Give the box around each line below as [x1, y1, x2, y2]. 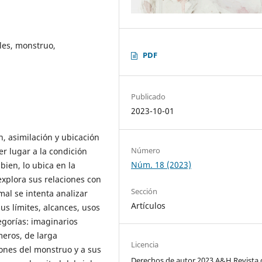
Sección [131, 185, 158, 196]
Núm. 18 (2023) [131, 158, 192, 170]
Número [131, 144, 161, 156]
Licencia [131, 239, 159, 250]
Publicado [131, 91, 166, 102]
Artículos [131, 199, 166, 211]
